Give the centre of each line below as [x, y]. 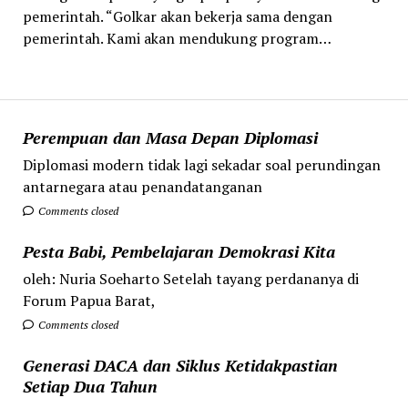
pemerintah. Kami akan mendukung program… [177, 39]
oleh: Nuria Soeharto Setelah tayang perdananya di [190, 278]
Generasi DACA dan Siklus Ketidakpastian [180, 365]
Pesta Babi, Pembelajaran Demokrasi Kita [178, 251]
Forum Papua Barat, [89, 300]
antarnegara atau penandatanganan [142, 186]
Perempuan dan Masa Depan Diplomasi [170, 137]
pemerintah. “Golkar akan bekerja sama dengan [177, 17]
